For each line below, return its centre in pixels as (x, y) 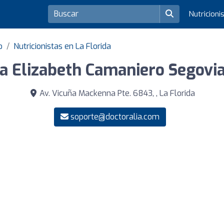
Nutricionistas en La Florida (62, 46)
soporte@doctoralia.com (115, 116)
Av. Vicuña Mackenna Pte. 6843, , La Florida (116, 93)
